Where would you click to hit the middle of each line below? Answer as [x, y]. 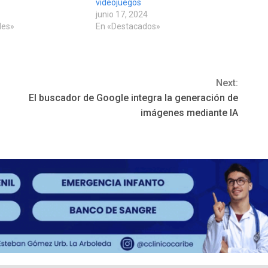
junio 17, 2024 [121, 15]
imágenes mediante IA [189, 113]
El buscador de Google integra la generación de [133, 98]
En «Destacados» [128, 27]
